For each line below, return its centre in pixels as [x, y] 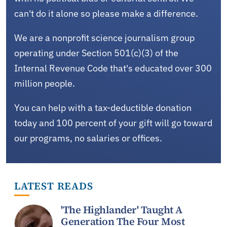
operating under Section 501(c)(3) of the [96, 53]
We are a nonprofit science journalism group [104, 37]
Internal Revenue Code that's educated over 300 [113, 68]
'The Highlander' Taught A [122, 210]
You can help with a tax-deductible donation [103, 107]
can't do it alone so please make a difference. [106, 13]
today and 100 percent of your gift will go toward [113, 123]
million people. [45, 83]
